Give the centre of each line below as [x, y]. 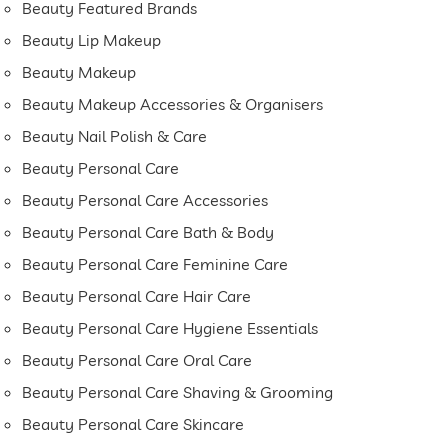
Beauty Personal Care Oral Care [137, 360]
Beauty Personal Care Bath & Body [148, 232]
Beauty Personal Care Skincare [133, 424]
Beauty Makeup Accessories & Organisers [173, 104]
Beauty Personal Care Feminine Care [155, 264]
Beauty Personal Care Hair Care [137, 296]
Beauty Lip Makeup [92, 40]
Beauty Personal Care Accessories [145, 200]
